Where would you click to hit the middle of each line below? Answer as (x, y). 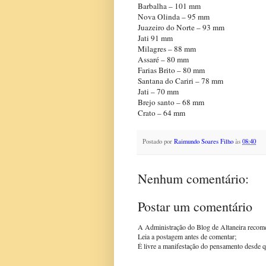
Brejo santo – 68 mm (171, 102)
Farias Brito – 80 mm (171, 70)
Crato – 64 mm (161, 113)
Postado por (158, 142)
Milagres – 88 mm (167, 49)
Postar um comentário (195, 206)
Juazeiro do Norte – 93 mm (181, 28)
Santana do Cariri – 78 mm (180, 81)
